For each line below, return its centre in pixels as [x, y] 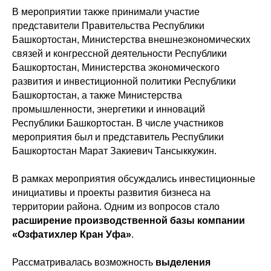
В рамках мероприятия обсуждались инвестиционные [134, 179]
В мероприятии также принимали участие [106, 12]
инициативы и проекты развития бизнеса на [111, 193]
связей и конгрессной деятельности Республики [119, 54]
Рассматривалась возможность [84, 262]
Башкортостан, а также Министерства [97, 95]
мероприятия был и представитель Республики [118, 137]
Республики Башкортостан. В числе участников [118, 123]
